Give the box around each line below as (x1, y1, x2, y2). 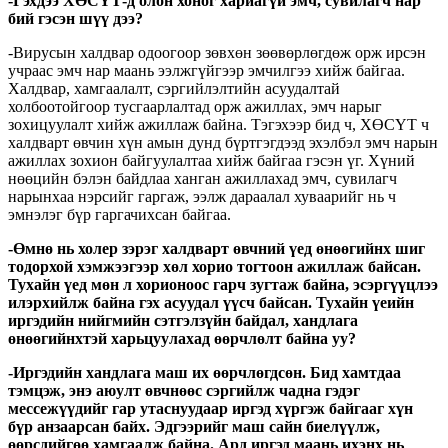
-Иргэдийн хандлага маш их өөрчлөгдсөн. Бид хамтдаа (8, 363, 401, 381)
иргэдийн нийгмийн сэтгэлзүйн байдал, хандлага (8, 311, 358, 329)
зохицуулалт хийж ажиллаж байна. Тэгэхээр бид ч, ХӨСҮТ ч (8, 115, 429, 133)
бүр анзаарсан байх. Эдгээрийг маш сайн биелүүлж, (8, 417, 380, 435)
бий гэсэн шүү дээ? (8, 9, 143, 27)
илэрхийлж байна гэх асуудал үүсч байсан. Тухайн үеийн (8, 293, 414, 311)
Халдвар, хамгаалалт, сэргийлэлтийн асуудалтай (8, 79, 340, 97)
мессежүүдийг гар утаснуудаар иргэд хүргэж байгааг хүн (8, 399, 413, 417)
